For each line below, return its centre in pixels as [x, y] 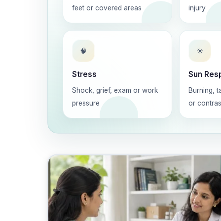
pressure [86, 103]
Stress [84, 74]
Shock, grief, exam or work [115, 90]
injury [197, 8]
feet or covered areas [107, 8]
